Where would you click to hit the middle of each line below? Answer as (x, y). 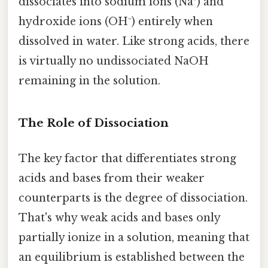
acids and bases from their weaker (112, 178)
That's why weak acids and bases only (119, 217)
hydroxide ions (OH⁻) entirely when (116, 21)
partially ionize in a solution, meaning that (134, 237)
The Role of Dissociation (94, 123)
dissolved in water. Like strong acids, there (134, 41)
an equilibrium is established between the (132, 257)
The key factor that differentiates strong (127, 158)
